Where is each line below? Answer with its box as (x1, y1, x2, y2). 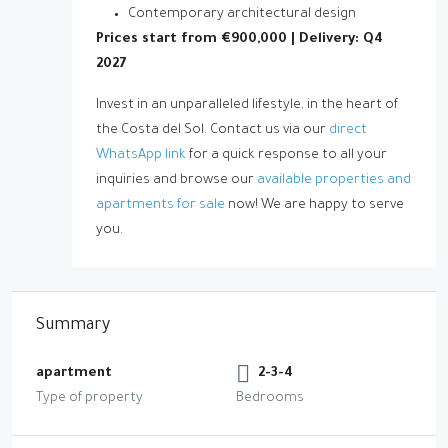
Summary (36, 317, 110, 335)
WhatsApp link (96, 148, 186, 163)
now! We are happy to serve (225, 198, 404, 213)
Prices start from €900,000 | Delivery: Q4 (96, 32, 383, 47)
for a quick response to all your (186, 148, 387, 163)
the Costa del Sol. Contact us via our (96, 123, 329, 138)
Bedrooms (236, 391, 304, 406)
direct (329, 123, 367, 138)
